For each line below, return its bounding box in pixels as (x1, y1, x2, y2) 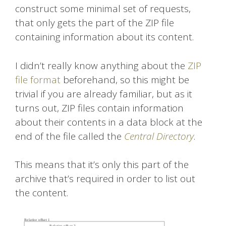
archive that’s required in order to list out (15, 172, 195, 186)
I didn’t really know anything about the (15, 59, 188, 72)
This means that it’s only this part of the (15, 158, 189, 172)
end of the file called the (15, 129, 124, 143)
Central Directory (124, 129, 194, 143)
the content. (15, 186, 68, 200)
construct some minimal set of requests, (15, 2, 191, 16)
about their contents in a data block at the (15, 115, 202, 129)
